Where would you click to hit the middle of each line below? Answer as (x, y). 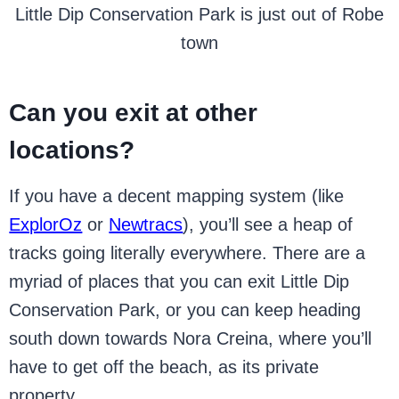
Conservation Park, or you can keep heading (185, 309)
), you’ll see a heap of (268, 224)
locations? (72, 150)
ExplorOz (46, 224)
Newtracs (146, 224)
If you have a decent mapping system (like (177, 195)
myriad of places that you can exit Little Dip (179, 281)
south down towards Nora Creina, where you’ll (191, 338)
